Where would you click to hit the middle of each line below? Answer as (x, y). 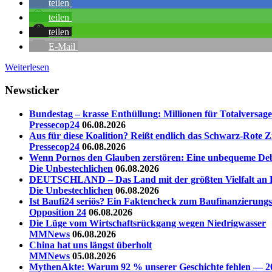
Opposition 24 (58, 212)
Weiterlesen (27, 67)
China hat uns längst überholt (90, 245)
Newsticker (32, 90)
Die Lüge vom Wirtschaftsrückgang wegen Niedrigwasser (148, 223)
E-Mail (62, 46)
